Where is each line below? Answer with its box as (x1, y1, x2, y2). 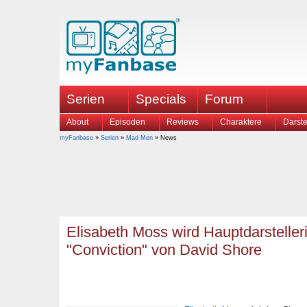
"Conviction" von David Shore (66, 241, 262, 258)
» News (153, 134, 177, 141)
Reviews (167, 117, 199, 127)
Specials (136, 92, 186, 106)
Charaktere (220, 117, 262, 127)
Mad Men (126, 134, 153, 141)
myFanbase (60, 134, 93, 141)
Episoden (110, 117, 145, 127)
